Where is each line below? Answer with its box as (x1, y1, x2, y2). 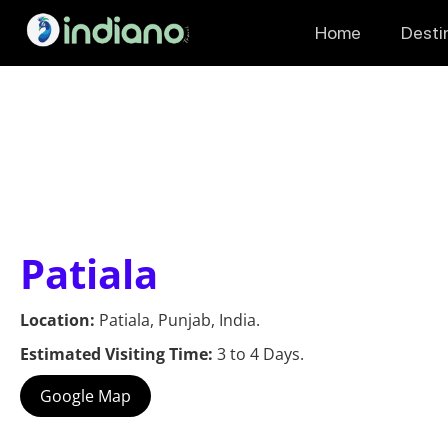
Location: (20, 309, 99, 331)
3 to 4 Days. (217, 343, 304, 365)
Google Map (40, 385, 131, 407)
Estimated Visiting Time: (20, 343, 217, 365)
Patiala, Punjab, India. (99, 309, 260, 331)
